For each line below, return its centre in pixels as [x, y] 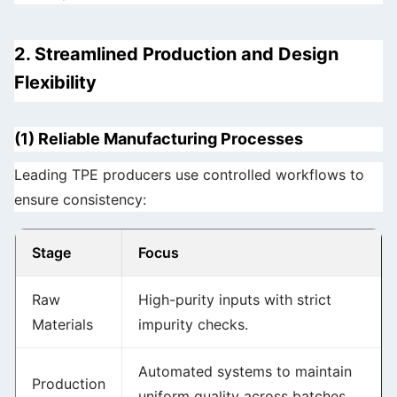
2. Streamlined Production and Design [176, 54]
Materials [62, 324]
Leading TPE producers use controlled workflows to [189, 175]
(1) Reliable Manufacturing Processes [159, 139]
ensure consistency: [80, 199]
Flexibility [55, 82]
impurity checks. [193, 324]
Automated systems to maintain [245, 371]
